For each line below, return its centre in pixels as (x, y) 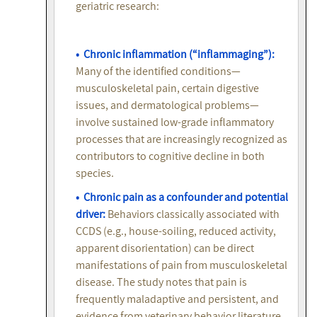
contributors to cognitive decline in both (170, 156)
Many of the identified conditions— (158, 71)
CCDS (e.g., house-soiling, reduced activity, (176, 231)
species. (95, 173)
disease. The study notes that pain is (161, 282)
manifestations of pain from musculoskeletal (181, 265)
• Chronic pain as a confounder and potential (182, 197)
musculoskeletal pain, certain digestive (167, 88)
